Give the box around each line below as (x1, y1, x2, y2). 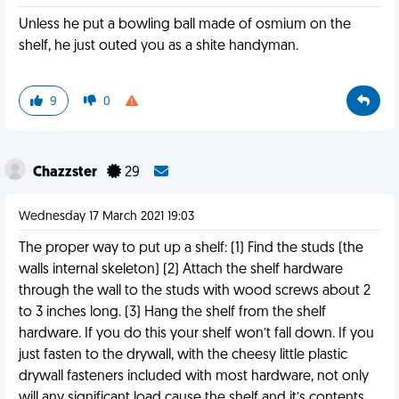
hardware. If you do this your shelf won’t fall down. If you (19, 327, 374, 341)
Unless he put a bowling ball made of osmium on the (19, 18, 351, 32)
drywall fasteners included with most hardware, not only (19, 370, 369, 384)
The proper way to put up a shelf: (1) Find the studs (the (19, 241, 363, 256)
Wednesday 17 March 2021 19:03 (19, 210, 194, 224)
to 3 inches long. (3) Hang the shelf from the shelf (19, 305, 326, 320)
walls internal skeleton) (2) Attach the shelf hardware (19, 263, 343, 277)
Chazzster (33, 166, 100, 180)
